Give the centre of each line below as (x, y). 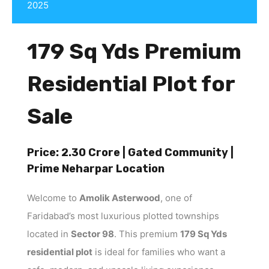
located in (49, 234)
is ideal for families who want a (159, 252)
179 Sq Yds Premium (134, 51)
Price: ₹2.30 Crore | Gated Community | (130, 152)
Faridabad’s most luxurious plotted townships (123, 216)
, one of (176, 198)
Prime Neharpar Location (96, 168)
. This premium (147, 234)
